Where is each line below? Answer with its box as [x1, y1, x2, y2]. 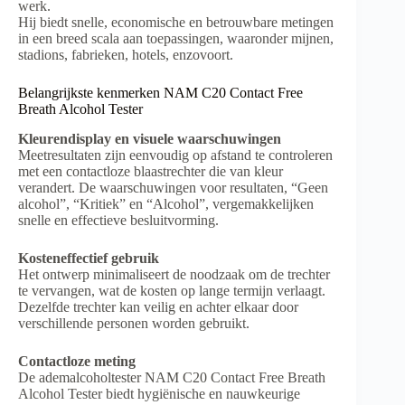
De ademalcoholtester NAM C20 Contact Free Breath [18, 369, 325, 385]
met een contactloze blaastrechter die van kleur [18, 163, 283, 179]
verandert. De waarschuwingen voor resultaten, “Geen [18, 179, 328, 195]
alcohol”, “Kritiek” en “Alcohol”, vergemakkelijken [18, 195, 314, 212]
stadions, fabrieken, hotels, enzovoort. [18, 46, 233, 62]
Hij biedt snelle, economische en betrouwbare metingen [18, 14, 334, 30]
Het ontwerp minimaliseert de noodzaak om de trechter [18, 266, 330, 282]
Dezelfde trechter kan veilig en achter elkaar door [18, 298, 298, 315]
